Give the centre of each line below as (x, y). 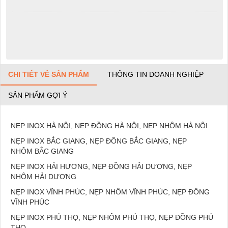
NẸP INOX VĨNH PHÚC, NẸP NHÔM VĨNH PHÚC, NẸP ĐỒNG (110, 192)
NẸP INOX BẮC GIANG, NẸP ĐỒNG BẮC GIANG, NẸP (99, 141)
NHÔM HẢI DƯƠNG (44, 177)
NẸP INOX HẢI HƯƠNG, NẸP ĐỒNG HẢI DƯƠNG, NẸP (101, 167)
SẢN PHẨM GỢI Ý (38, 95)
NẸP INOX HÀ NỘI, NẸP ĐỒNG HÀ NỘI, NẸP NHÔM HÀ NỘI (109, 126)
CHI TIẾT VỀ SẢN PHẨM (49, 75)
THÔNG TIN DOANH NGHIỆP (155, 75)
